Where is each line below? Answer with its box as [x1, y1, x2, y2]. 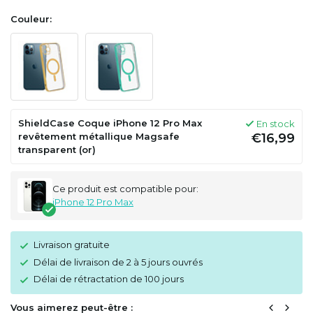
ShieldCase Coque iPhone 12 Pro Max [18, 117, 202, 129]
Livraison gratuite [34, 239, 110, 250]
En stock [256, 117, 295, 129]
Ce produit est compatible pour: [52, 183, 198, 194]
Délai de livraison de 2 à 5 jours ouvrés [34, 256, 203, 268]
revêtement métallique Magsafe [18, 131, 180, 142]
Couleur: [10, 13, 52, 24]
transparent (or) [18, 144, 96, 155]
